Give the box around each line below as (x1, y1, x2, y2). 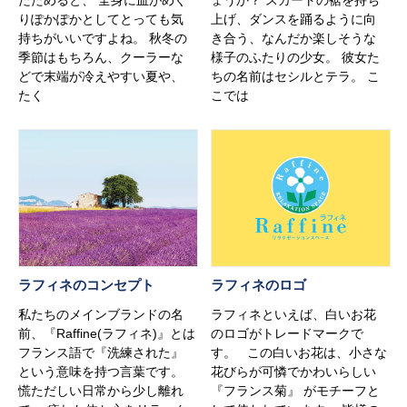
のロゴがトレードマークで (211, 325, 364, 341)
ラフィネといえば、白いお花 (211, 306, 377, 322)
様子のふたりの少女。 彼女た (211, 49, 381, 65)
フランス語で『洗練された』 (18, 344, 184, 360)
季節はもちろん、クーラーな (18, 49, 184, 65)
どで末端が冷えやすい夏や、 (18, 68, 184, 84)
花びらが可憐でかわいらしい (211, 363, 377, 379)
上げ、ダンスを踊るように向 (211, 11, 377, 26)
